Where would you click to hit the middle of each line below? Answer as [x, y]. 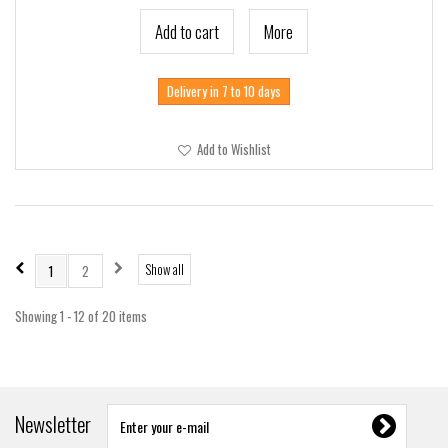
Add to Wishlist [232, 149]
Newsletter [53, 423]
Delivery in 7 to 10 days [224, 91]
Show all [164, 269]
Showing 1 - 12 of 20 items [81, 316]
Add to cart [187, 31]
